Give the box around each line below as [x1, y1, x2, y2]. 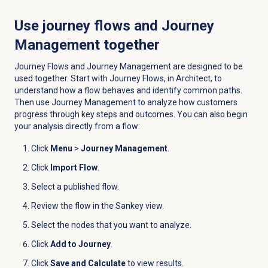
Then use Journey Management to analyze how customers [14, 98, 237, 108]
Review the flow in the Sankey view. [31, 201, 164, 211]
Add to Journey [50, 239, 111, 249]
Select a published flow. [31, 182, 119, 192]
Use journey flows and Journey [14, 17, 214, 35]
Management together [14, 36, 160, 54]
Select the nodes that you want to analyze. [31, 220, 191, 230]
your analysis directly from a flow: [14, 121, 140, 132]
